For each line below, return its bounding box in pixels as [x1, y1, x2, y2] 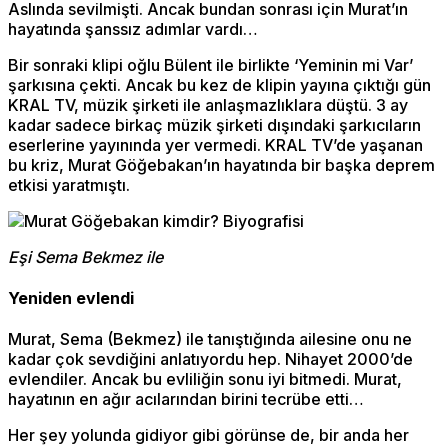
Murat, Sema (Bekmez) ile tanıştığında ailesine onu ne [8, 329, 412, 350]
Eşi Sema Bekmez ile [8, 246, 163, 267]
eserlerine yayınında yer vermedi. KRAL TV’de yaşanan [8, 134, 423, 155]
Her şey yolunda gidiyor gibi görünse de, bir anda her [8, 425, 409, 446]
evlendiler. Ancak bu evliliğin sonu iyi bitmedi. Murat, [8, 369, 402, 390]
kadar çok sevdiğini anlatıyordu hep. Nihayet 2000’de [8, 349, 413, 370]
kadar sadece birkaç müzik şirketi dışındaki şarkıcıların [8, 114, 421, 135]
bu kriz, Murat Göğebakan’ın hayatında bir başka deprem [8, 154, 435, 175]
